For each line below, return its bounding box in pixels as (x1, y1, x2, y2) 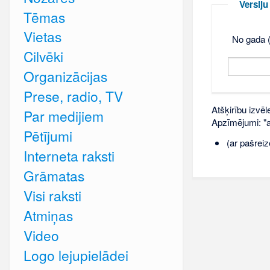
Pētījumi (23, 126, 72, 146)
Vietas (23, 27, 61, 46)
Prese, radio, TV (23, 86, 123, 106)
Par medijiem (23, 106, 104, 126)
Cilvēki (23, 46, 63, 66)
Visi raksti (23, 186, 81, 206)
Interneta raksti (23, 146, 115, 166)
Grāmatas (23, 166, 84, 186)
